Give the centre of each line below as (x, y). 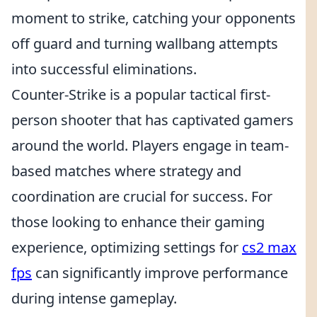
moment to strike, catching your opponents (154, 18)
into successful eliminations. (104, 69)
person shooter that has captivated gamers (152, 120)
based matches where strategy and (126, 171)
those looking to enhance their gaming (138, 222)
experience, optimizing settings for (127, 247)
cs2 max (269, 247)
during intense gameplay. (94, 298)
